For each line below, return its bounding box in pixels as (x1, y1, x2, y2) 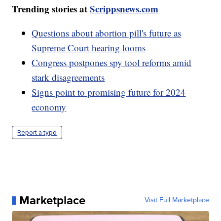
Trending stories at (12, 2, 90, 16)
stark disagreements (32, 71, 105, 84)
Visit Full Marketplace (144, 195, 209, 206)
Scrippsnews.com (90, 2, 159, 16)
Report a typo (17, 129, 57, 137)
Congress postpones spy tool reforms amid (32, 56, 192, 69)
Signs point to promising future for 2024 (32, 86, 186, 99)
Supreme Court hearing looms (32, 41, 146, 54)
